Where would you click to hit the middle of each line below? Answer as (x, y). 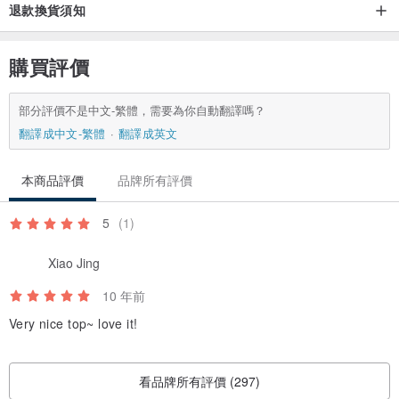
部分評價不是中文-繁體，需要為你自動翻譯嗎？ (142, 110)
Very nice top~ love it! (73, 324)
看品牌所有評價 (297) (199, 382)
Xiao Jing (74, 262)
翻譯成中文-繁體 (62, 134)
